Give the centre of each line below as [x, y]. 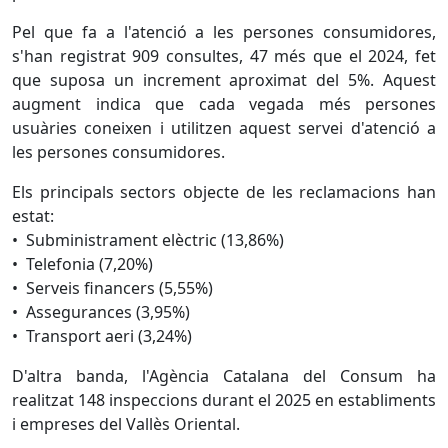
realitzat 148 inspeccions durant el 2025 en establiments [224, 400]
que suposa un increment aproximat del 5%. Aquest [224, 80]
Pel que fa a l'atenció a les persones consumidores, [224, 32]
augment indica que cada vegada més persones [224, 104]
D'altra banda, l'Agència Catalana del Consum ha [224, 376]
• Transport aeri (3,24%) [104, 336]
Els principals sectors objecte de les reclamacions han [224, 192]
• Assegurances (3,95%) [103, 312]
